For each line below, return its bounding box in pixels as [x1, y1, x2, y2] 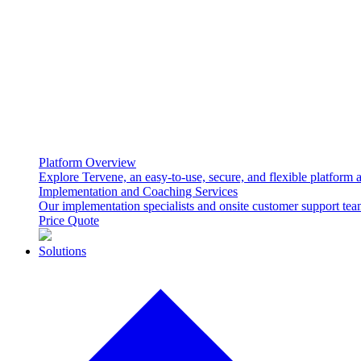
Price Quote [39, 213, 99, 227]
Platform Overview [39, 155, 136, 169]
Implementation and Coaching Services [39, 184, 238, 198]
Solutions [39, 243, 86, 258]
